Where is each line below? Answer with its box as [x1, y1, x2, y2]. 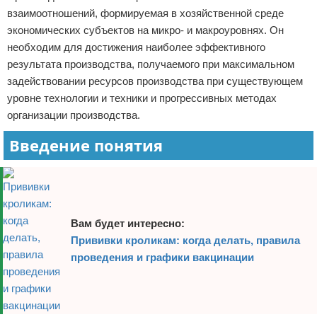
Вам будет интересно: [71, 217, 185, 229]
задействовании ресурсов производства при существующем [7, 75, 303, 87]
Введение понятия [9, 134, 163, 156]
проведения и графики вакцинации [71, 251, 254, 263]
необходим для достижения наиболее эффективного [7, 41, 265, 53]
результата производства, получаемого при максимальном [7, 58, 294, 70]
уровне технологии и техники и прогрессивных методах [7, 92, 277, 104]
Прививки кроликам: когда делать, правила [71, 234, 300, 246]
